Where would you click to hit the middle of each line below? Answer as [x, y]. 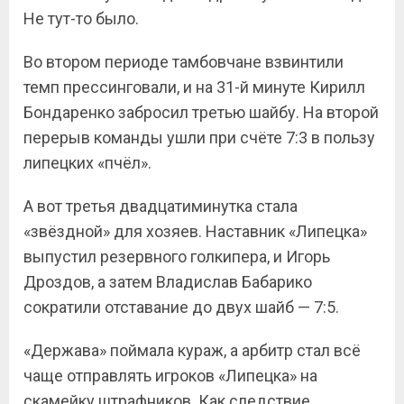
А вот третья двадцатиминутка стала [161, 206]
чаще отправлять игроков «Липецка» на [170, 376]
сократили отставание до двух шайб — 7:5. [181, 307]
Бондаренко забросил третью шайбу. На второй [201, 112]
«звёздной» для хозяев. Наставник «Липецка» [195, 231]
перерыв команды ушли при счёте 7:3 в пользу [199, 138]
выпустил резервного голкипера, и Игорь [177, 257]
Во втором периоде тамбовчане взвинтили [184, 62]
